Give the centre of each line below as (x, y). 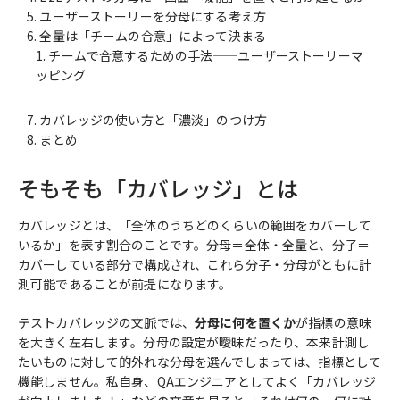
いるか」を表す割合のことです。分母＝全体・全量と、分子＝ (194, 244)
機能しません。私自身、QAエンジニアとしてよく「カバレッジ (197, 381)
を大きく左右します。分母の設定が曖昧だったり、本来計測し (194, 342)
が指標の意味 (333, 322)
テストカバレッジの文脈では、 (106, 322)
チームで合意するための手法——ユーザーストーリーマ (206, 55)
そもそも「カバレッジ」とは (158, 187)
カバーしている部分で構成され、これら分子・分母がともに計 (195, 264)
